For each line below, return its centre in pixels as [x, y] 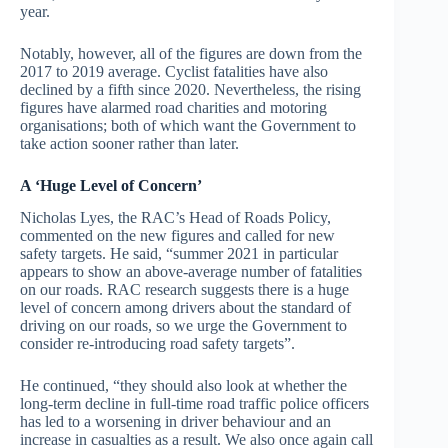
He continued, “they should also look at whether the [183, 386]
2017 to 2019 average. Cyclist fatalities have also [174, 71]
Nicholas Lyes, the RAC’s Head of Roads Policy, [175, 218]
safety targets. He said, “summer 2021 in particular [179, 254]
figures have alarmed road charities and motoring [173, 107]
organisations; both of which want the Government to [188, 125]
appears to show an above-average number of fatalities [191, 272]
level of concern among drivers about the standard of [185, 308]
